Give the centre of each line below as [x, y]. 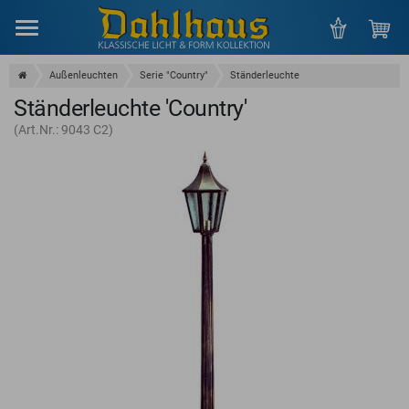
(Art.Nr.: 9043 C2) [63, 130]
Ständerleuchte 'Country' [130, 108]
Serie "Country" [174, 75]
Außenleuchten [84, 75]
